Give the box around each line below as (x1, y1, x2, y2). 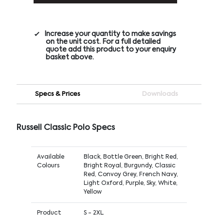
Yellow (83, 189, 102, 195)
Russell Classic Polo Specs (16, 124, 115, 132)
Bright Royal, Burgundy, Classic (83, 163, 176, 169)
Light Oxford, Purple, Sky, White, (83, 180, 178, 186)
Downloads (142, 91, 179, 97)
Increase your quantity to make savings (44, 30, 176, 37)
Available (36, 154, 64, 160)
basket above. (45, 54, 94, 61)
